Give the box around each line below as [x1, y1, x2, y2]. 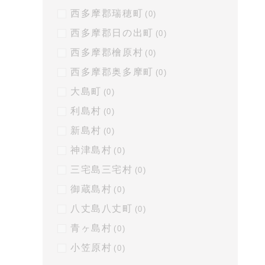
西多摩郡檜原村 [70, 47, 144, 57]
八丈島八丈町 [70, 203, 133, 214]
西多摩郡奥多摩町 [70, 67, 154, 77]
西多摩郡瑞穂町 [70, 8, 144, 18]
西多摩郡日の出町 [70, 28, 154, 38]
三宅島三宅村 [70, 164, 133, 174]
